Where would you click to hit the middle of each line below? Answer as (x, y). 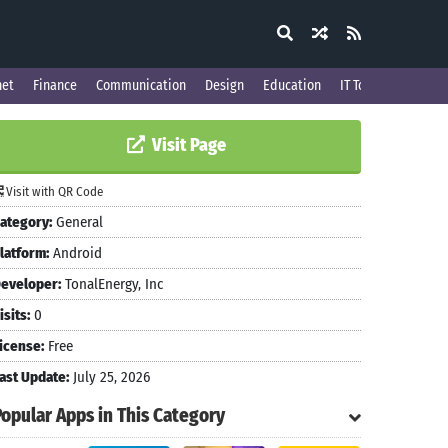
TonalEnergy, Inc (112, 284)
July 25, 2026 (109, 377)
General (77, 222)
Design (224, 85)
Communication (141, 85)
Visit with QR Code (53, 191)
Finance (55, 85)
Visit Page (187, 145)
